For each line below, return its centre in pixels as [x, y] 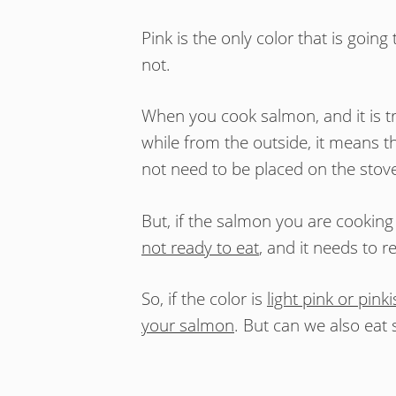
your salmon [188, 326]
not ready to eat [200, 247]
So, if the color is [204, 299]
